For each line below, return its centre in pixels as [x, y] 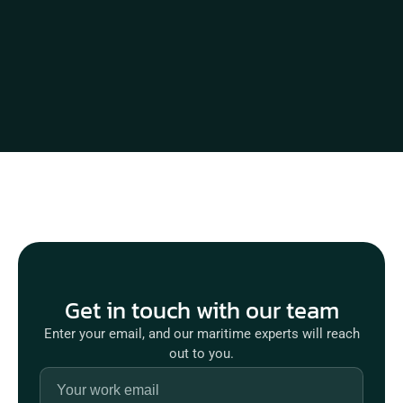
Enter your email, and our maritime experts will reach [201, 334]
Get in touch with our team [201, 310]
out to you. [201, 354]
